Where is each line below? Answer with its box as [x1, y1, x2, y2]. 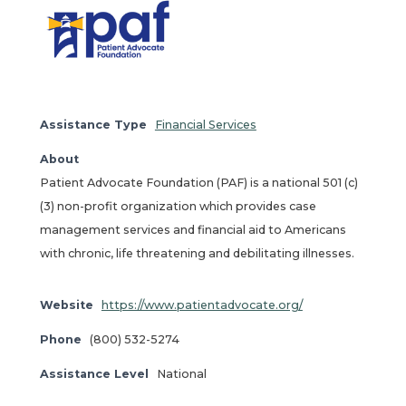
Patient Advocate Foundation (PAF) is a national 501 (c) [39, 176, 358, 190]
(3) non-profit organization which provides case [39, 199, 316, 214]
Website [39, 298, 93, 313]
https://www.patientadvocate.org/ [101, 298, 303, 313]
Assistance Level [39, 367, 149, 382]
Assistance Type [39, 118, 147, 132]
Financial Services [154, 118, 256, 132]
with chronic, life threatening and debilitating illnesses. [39, 246, 354, 261]
